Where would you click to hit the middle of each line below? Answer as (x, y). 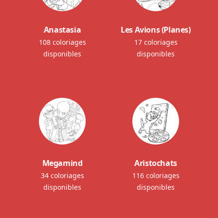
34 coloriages (62, 175)
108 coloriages (62, 42)
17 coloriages (156, 42)
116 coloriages (156, 175)
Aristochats (156, 163)
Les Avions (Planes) (156, 29)
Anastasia (62, 29)
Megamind (62, 163)
